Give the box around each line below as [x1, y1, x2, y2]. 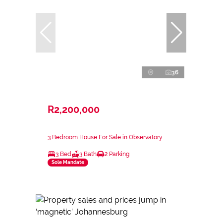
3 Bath [79, 150, 97, 158]
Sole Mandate [52, 160, 84, 166]
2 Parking [105, 150, 129, 158]
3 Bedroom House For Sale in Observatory [48, 133, 163, 141]
